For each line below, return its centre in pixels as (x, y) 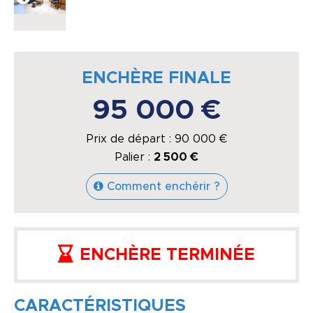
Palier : (134, 158)
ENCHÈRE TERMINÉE (167, 255)
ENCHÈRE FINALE (156, 79)
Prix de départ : (130, 139)
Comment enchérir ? (163, 187)
